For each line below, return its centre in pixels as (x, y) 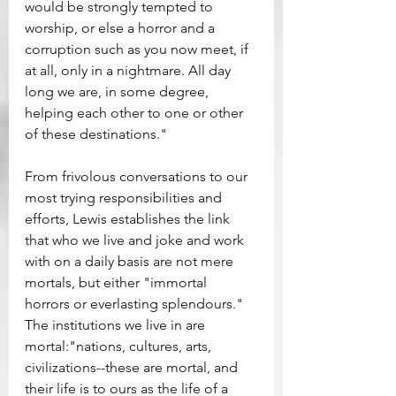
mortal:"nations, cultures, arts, (120, 346)
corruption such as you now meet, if (138, 49)
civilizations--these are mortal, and (133, 368)
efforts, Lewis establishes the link (129, 219)
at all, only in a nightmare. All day (129, 71)
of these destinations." (96, 134)
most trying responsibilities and (125, 198)
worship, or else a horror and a (122, 28)
